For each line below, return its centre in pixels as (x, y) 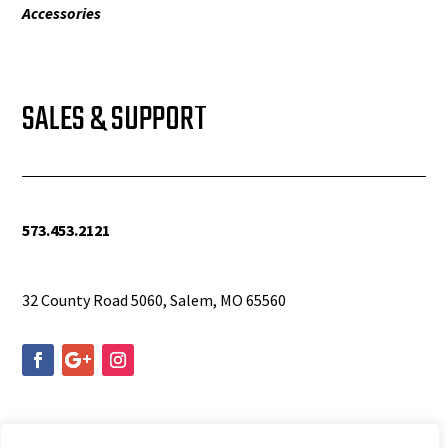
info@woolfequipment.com (117, 273)
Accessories (62, 13)
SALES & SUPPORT (115, 121)
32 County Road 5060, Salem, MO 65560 (154, 300)
